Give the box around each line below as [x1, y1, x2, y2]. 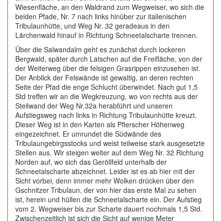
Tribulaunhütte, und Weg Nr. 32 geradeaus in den [15, 21, 170, 31]
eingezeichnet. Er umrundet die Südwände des [15, 129, 161, 139]
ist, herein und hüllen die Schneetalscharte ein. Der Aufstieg [15, 194, 202, 204]
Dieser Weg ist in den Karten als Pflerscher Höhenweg [15, 119, 184, 129]
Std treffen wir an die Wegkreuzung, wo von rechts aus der [15, 91, 198, 101]
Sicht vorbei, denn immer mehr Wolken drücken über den [15, 176, 194, 185]
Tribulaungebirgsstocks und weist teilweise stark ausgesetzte [15, 138, 205, 148]
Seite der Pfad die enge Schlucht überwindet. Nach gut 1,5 [15, 82, 198, 92]
